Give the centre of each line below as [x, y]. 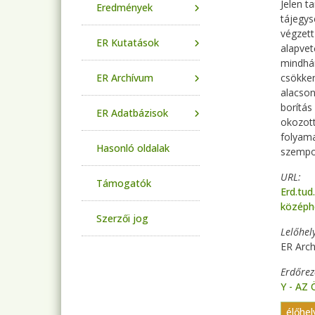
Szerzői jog [122, 218]
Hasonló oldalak [133, 148]
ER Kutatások [128, 43]
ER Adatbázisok [132, 113]
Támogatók [124, 183]
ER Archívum [125, 78]
